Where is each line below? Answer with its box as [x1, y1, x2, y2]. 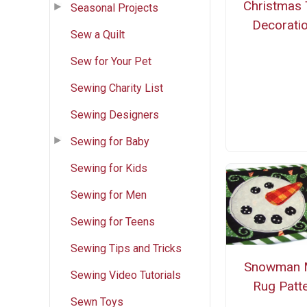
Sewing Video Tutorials [71, 268, 181, 282]
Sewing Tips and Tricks [71, 241, 182, 255]
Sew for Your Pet [71, 54, 151, 68]
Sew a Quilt [71, 27, 125, 41]
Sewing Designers [71, 108, 159, 121]
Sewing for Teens [71, 214, 155, 228]
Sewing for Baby [71, 134, 149, 148]
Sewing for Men [71, 188, 147, 201]
